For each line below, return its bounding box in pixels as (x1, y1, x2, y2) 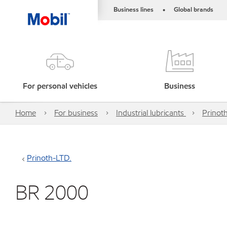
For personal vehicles (22, 81, 97, 91)
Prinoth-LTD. (27, 153, 71, 163)
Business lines (113, 5, 154, 14)
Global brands (174, 5, 213, 14)
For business (54, 107, 98, 118)
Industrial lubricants (116, 107, 186, 118)
